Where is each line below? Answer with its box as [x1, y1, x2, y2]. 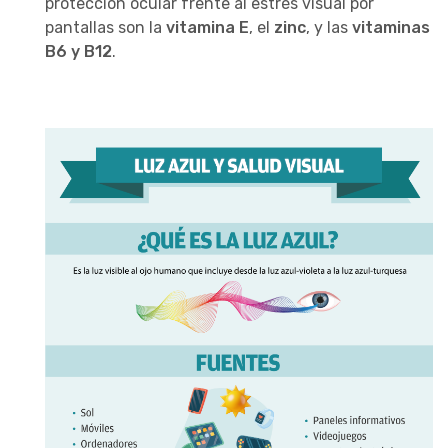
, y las [306, 17, 352, 37]
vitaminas [352, 17, 430, 37]
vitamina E [166, 17, 249, 37]
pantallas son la [45, 17, 166, 37]
